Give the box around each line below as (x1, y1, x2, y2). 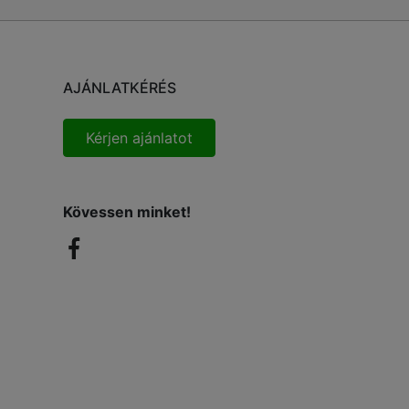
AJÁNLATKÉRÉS (62, 79, 176, 98)
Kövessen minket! (62, 203, 191, 222)
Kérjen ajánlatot (85, 129, 193, 148)
